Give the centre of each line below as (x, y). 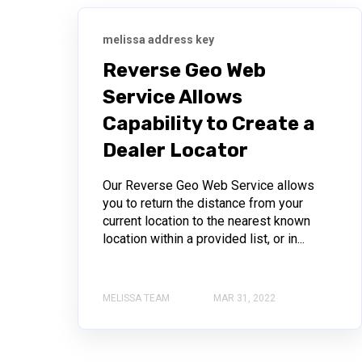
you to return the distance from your (203, 203)
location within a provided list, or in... (204, 238)
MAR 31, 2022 (244, 298)
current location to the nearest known (206, 221)
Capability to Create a (209, 123)
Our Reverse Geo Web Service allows (208, 185)
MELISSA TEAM (136, 298)
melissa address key (158, 39)
